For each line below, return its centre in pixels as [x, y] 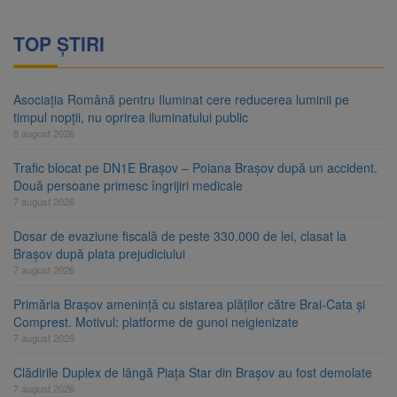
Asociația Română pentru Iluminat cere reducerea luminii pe [181, 100]
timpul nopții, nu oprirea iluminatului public [131, 117]
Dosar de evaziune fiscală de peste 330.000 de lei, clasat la [180, 236]
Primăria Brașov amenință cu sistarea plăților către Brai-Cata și [189, 304]
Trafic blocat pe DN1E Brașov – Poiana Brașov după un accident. [195, 168]
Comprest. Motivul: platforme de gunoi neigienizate [156, 322]
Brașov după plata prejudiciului [99, 254]
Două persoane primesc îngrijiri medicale [128, 186]
